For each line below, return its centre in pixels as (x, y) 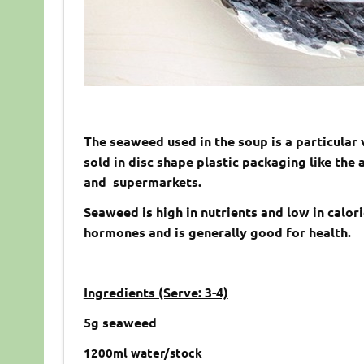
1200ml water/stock (143, 353)
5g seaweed (120, 323)
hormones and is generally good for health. (217, 232)
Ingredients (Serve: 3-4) (156, 292)
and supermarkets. (144, 182)
